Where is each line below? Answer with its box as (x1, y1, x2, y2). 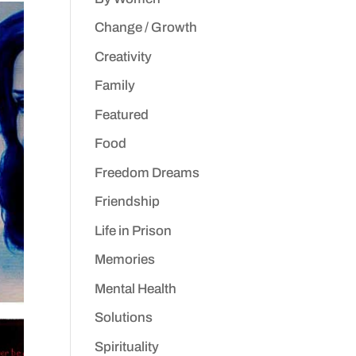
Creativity (95, 48, 153, 64)
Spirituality (95, 339, 160, 354)
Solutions (95, 310, 153, 325)
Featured (95, 106, 149, 122)
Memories (95, 252, 156, 267)
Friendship (95, 194, 161, 209)
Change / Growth (95, 20, 198, 35)
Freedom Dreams (95, 164, 200, 180)
